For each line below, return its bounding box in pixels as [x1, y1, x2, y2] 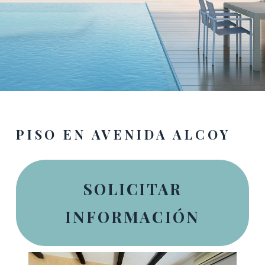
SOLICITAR [82, 178, 183, 200]
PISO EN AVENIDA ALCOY [15, 125, 231, 143]
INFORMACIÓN [65, 206, 200, 228]
